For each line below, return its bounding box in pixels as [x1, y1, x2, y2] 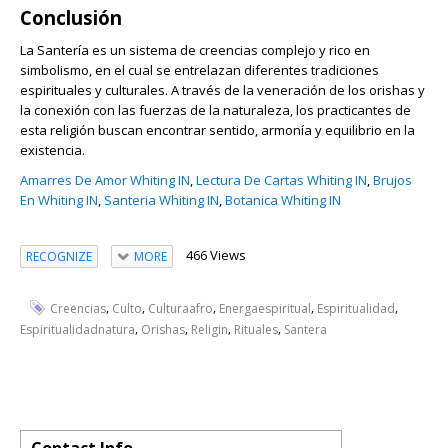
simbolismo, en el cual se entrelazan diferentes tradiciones [20, 61, 379, 79]
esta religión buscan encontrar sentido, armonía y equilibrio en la [20, 121, 415, 139]
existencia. [20, 141, 85, 159]
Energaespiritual [219, 299, 311, 317]
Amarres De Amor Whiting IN [20, 171, 190, 189]
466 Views [185, 246, 246, 264]
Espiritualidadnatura [20, 320, 135, 338]
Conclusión [20, 5, 122, 30]
